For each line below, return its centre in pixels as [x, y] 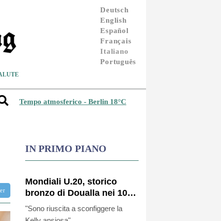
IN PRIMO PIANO [66, 148]
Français [116, 41]
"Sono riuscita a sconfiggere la [74, 208]
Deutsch [114, 10]
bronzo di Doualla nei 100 [79, 193]
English [113, 20]
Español [114, 30]
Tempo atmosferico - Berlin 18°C [73, 102]
